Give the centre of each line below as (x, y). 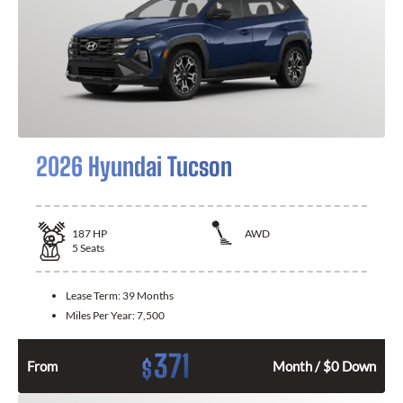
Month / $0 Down (324, 367)
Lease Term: (94, 296)
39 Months (148, 296)
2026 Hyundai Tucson (134, 166)
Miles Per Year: (101, 316)
